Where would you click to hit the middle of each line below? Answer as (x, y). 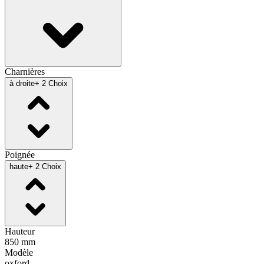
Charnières (25, 71)
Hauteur (20, 231)
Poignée (20, 154)
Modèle (19, 252)
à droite (22, 83)
